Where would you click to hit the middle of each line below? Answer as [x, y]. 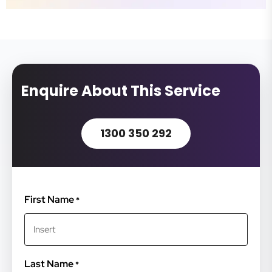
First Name [49, 199]
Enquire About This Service [121, 91]
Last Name [49, 264]
